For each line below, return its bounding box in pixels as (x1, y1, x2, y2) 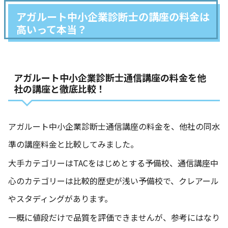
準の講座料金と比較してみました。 (8, 138, 138, 151)
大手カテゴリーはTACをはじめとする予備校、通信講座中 (8, 157, 218, 169)
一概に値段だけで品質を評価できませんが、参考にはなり (8, 211, 220, 224)
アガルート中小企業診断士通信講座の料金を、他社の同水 (8, 120, 220, 133)
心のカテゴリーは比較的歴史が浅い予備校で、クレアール (8, 175, 219, 187)
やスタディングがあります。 (8, 192, 112, 205)
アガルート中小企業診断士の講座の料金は (16, 9, 210, 24)
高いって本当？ (16, 22, 87, 37)
